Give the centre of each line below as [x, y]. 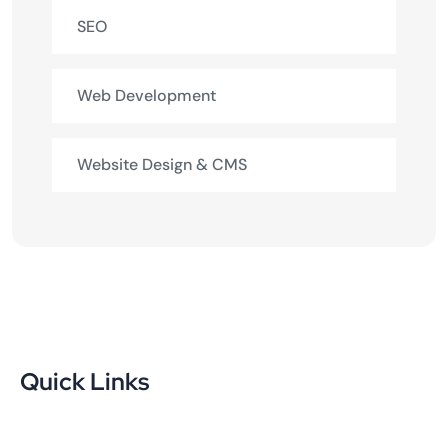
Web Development [146, 95]
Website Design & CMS [162, 164]
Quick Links [84, 381]
